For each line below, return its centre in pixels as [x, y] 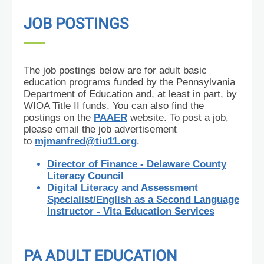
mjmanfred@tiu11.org [86, 141]
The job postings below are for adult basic [115, 70]
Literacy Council [85, 176]
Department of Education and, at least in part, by [130, 94]
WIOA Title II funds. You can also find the [114, 106]
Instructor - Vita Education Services [131, 211]
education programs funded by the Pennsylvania [129, 82]
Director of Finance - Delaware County [137, 164]
